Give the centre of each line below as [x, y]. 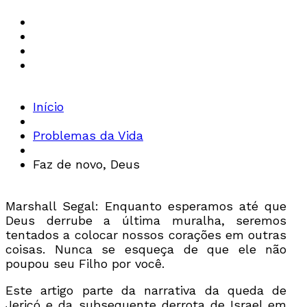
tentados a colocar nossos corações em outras [146, 234]
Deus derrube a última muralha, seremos [146, 220]
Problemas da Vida [88, 135]
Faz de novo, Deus [86, 164]
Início [48, 106]
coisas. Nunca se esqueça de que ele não [146, 249]
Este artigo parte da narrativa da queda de [146, 290]
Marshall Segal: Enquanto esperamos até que [146, 206]
